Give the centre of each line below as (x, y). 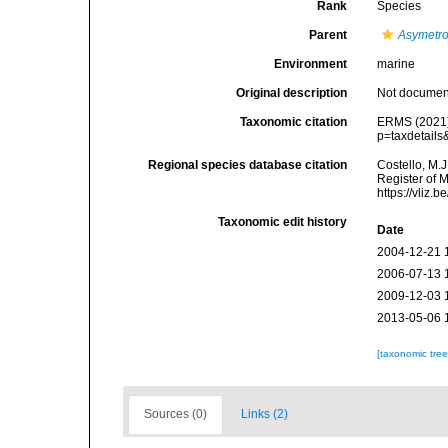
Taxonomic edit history (283, 222)
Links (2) (264, 414)
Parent (328, 35)
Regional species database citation (248, 165)
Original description (292, 93)
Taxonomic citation (294, 122)
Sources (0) (175, 414)
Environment (311, 64)
